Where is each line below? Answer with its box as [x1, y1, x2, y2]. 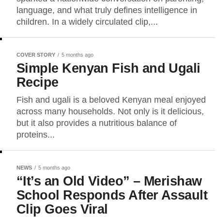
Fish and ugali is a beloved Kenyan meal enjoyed [16, 95, 206, 105]
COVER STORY [16, 52, 55, 58]
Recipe [16, 75, 59, 90]
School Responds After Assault [16, 187, 208, 202]
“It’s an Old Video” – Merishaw [16, 173, 202, 188]
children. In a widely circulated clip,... [16, 17, 158, 27]
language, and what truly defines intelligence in [16, 5, 197, 15]
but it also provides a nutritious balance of [16, 118, 177, 128]
